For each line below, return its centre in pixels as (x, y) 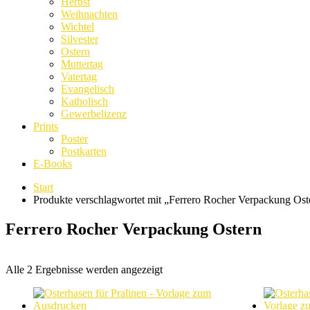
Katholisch (84, 101)
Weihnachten (89, 14)
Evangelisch (88, 89)
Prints (46, 126)
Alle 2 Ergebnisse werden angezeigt (84, 269)
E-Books (53, 163)
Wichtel (77, 26)
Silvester (80, 39)
